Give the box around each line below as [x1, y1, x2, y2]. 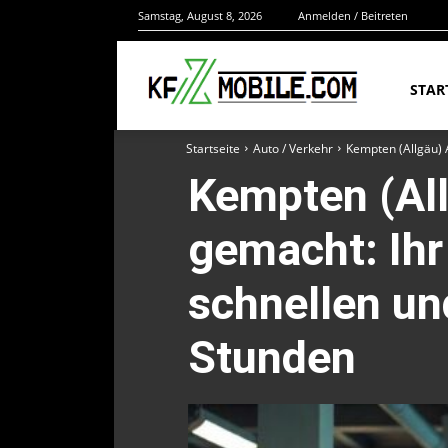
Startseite [186, 139, 240, 157]
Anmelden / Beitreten [298, 8, 408, 24]
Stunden [188, 330, 356, 384]
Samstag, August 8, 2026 [138, 8, 262, 24]
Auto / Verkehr [253, 139, 333, 157]
